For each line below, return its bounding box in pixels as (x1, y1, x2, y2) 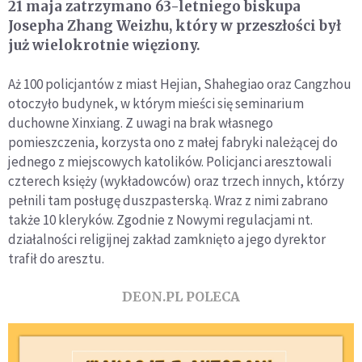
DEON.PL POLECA (122, 288, 240, 305)
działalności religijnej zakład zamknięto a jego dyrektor (8, 229, 326, 248)
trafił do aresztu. (8, 249, 104, 267)
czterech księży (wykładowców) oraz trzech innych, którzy (8, 171, 344, 190)
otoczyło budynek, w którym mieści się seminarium (8, 94, 304, 112)
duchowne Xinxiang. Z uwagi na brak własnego (8, 113, 273, 132)
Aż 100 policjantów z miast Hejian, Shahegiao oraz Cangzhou (8, 74, 351, 93)
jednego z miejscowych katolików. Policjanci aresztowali (8, 152, 331, 170)
